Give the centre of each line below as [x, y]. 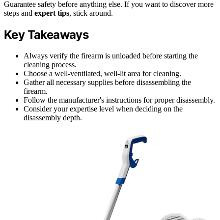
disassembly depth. [53, 117]
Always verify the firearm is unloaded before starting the [111, 55]
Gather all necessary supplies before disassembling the [107, 82]
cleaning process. [50, 64]
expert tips [52, 13]
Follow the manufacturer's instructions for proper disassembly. [119, 100]
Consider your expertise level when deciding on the [103, 109]
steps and [19, 13]
